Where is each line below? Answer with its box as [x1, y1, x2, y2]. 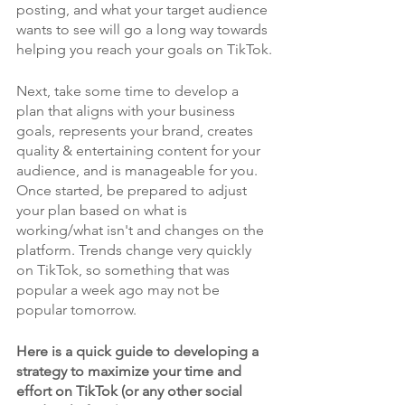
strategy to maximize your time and [16, 363, 245, 380]
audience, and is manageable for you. [16, 162, 261, 179]
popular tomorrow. [16, 301, 137, 318]
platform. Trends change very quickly [16, 241, 255, 259]
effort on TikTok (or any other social [16, 382, 246, 400]
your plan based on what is [16, 202, 191, 219]
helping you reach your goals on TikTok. [16, 41, 272, 58]
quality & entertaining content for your [16, 142, 264, 159]
